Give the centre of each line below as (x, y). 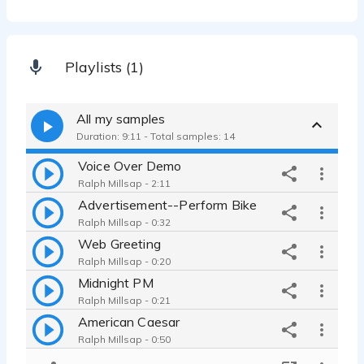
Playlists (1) (104, 67)
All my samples (121, 118)
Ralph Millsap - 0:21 (124, 300)
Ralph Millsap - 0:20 (124, 261)
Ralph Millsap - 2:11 (124, 183)
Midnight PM (116, 282)
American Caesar (129, 321)
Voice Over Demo (130, 165)
